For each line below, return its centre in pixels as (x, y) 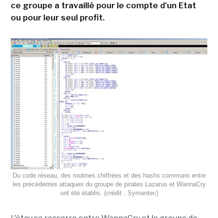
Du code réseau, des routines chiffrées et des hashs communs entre (109, 176)
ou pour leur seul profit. (57, 18)
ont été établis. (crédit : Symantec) (109, 193)
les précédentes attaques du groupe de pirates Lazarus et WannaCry (109, 184)
